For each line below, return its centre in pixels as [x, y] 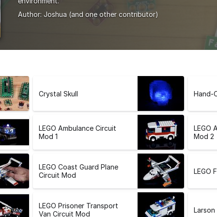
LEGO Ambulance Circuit [78, 128]
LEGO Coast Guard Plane [79, 167]
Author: [31, 15]
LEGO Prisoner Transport [79, 206]
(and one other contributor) [114, 15]
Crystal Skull [59, 93]
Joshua [55, 15]
